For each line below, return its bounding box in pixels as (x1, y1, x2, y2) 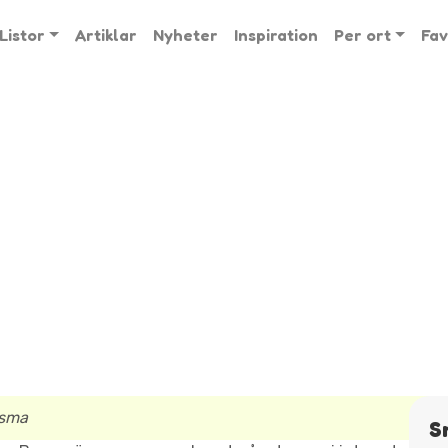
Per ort (333, 25, 391, 45)
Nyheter (152, 25, 218, 45)
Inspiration (233, 25, 318, 45)
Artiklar (74, 25, 137, 45)
